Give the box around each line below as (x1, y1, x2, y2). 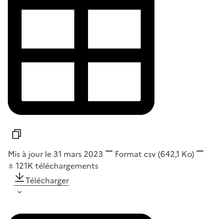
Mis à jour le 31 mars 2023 (8, 148, 103, 160)
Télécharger (25, 175, 69, 187)
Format (115, 148, 142, 160)
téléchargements (35, 160, 98, 172)
